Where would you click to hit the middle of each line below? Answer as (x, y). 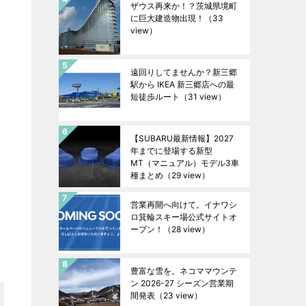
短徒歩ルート (155, 97)
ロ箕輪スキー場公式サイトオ (184, 217)
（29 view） (186, 175)
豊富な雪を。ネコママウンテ (184, 271)
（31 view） (203, 97)
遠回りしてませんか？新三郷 (184, 72)
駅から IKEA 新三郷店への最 (182, 84)
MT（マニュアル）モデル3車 (185, 163)
